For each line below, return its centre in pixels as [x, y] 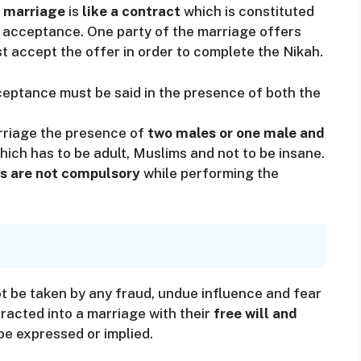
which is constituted [247, 12]
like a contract [131, 12]
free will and [255, 314]
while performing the [210, 173]
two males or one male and [236, 133]
